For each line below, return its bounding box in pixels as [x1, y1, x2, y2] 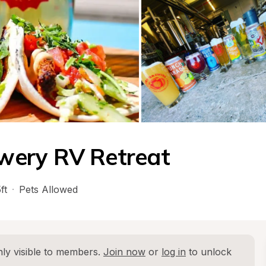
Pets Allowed [19, 183, 78, 195]
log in [161, 246, 186, 258]
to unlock [186, 246, 232, 258]
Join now [103, 246, 145, 258]
